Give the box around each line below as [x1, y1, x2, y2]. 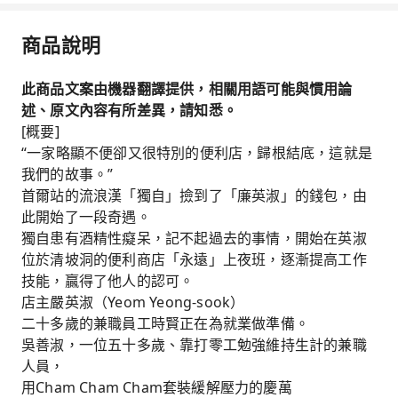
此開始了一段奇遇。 [21, 207, 151, 227]
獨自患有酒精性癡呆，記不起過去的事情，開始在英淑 [21, 228, 367, 248]
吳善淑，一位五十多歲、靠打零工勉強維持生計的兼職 [21, 335, 367, 354]
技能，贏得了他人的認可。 [21, 271, 195, 291]
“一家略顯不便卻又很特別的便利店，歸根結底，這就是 [21, 143, 373, 163]
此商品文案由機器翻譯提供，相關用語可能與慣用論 [21, 79, 353, 99]
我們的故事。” [21, 164, 114, 184]
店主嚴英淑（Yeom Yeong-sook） [21, 292, 245, 312]
